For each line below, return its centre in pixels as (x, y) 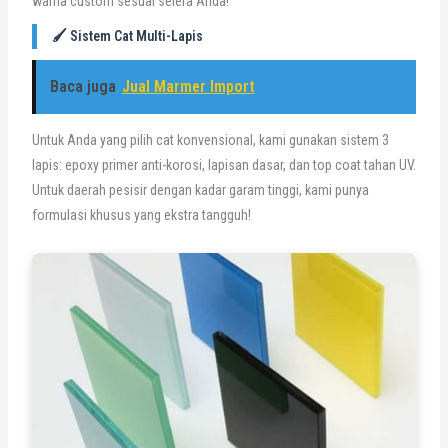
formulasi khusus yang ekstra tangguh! (141, 214)
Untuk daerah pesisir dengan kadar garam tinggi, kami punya (200, 189)
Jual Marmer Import (188, 86)
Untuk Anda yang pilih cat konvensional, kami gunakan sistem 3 (210, 139)
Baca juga (82, 86)
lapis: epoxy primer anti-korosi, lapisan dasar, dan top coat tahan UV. (223, 164)
